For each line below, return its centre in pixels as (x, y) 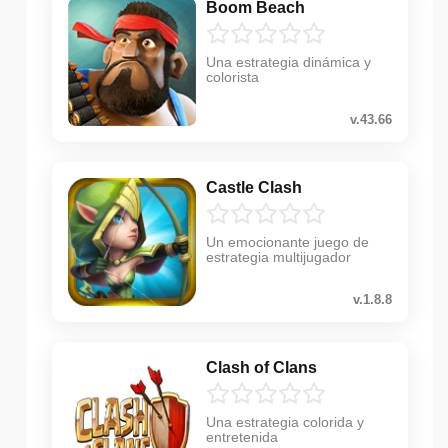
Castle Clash (254, 187)
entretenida (242, 436)
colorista (232, 76)
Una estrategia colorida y (285, 421)
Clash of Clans (261, 367)
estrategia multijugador (278, 256)
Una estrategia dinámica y (288, 61)
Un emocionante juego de (287, 241)
